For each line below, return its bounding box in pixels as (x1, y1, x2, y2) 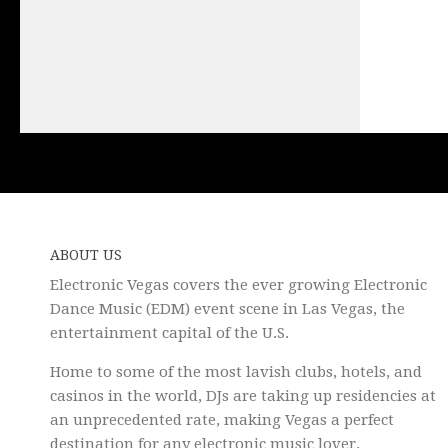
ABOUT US (50, 247, 122, 264)
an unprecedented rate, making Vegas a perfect (50, 411, 394, 430)
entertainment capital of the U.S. (50, 324, 289, 343)
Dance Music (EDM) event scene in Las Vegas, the (50, 300, 405, 319)
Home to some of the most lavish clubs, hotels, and (50, 363, 422, 382)
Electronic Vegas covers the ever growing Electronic (50, 276, 427, 295)
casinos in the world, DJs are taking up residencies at (50, 387, 436, 406)
